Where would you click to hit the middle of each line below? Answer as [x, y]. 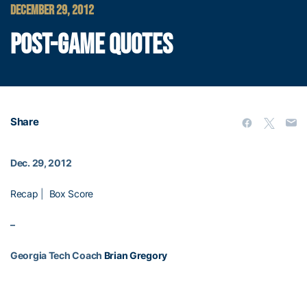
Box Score [71, 194]
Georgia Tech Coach [57, 255]
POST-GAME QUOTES [91, 45]
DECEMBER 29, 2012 [52, 10]
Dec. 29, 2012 [41, 163]
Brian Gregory [136, 255]
